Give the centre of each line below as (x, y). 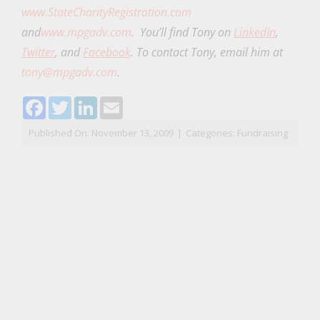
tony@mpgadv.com (69, 72)
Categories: (211, 133)
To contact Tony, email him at (209, 52)
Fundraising (262, 133)
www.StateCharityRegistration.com (106, 12)
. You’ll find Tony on (182, 32)
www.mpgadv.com (86, 32)
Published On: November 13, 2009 (101, 133)
